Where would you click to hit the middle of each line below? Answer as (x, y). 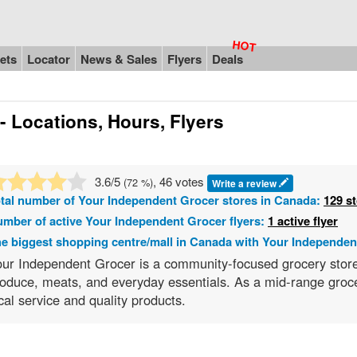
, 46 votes (180, 181)
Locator (49, 59)
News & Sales (119, 59)
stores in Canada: (271, 200)
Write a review (245, 183)
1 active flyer (303, 220)
